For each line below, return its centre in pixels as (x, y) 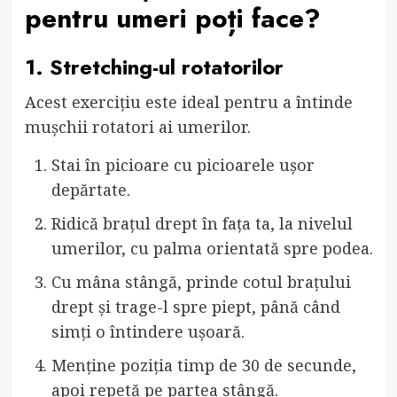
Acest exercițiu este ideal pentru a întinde (188, 101)
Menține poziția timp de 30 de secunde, (203, 365)
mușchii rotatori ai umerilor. (137, 126)
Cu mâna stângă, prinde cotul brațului (201, 281)
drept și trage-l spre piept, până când (195, 306)
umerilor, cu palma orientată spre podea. (212, 248)
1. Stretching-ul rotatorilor (154, 66)
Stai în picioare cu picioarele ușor (183, 164)
